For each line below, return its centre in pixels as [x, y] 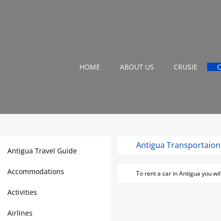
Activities [22, 192]
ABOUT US [137, 67]
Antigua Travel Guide [42, 151]
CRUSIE [185, 67]
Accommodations [36, 171]
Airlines [20, 213]
